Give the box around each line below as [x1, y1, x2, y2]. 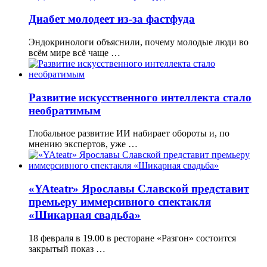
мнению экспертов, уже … [29, 139, 138, 150]
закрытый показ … [29, 243, 105, 254]
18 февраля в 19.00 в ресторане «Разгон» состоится [29, 232, 236, 243]
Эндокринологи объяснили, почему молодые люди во [29, 36, 249, 47]
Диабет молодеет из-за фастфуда [29, 13, 195, 26]
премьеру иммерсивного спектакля [29, 195, 211, 208]
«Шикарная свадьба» [29, 208, 141, 221]
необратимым [29, 104, 101, 117]
